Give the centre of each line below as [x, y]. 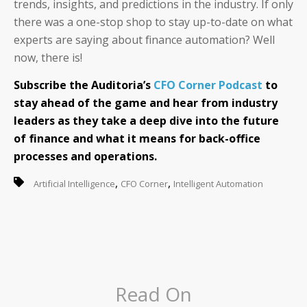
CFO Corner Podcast [208, 85]
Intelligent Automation [218, 184]
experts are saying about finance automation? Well [144, 40]
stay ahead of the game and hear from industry [146, 102]
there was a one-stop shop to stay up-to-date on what [153, 22]
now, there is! [48, 58]
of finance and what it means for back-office [137, 138]
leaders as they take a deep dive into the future [146, 120]
